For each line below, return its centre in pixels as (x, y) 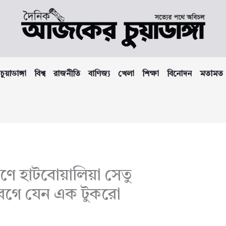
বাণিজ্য (99, 74)
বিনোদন (179, 74)
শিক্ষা (151, 74)
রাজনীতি (67, 74)
